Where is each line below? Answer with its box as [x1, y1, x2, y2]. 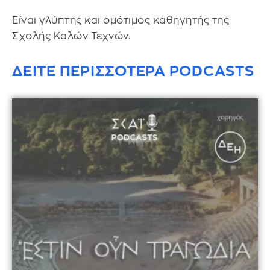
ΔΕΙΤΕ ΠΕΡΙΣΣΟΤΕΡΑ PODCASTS [12, 64, 254, 79]
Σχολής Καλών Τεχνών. [12, 31, 130, 42]
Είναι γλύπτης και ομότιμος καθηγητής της [12, 15, 229, 26]
